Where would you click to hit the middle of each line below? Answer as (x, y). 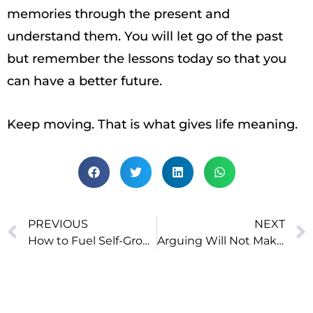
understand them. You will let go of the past (145, 36)
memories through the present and (118, 14)
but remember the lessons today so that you (147, 59)
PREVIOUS (58, 224)
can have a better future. (85, 81)
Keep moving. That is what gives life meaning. (152, 124)
